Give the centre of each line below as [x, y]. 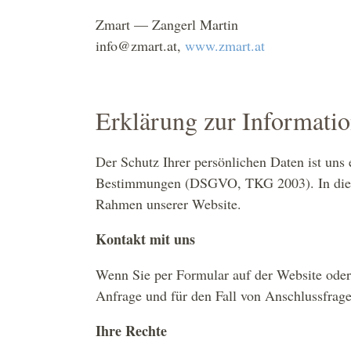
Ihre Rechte [131, 330]
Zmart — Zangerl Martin [167, 25]
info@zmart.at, [140, 46]
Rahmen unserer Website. [171, 203]
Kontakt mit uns [145, 239]
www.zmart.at [225, 46]
